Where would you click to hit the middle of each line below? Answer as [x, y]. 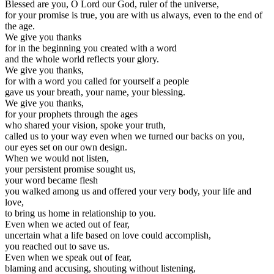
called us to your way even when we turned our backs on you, [125, 136]
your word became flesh [51, 180]
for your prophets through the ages [71, 114]
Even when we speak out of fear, [68, 257]
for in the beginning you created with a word [91, 48]
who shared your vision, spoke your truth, [85, 125]
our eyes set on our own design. [66, 147]
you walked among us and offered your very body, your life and [128, 191]
